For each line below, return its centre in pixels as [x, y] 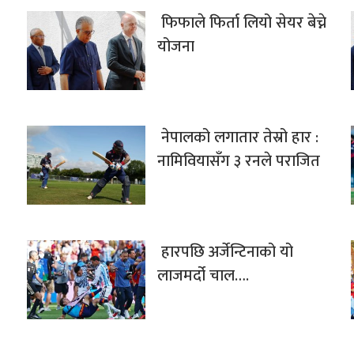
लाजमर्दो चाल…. [203, 276]
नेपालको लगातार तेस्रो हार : [237, 138]
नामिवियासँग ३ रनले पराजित [238, 162]
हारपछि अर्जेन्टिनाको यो [225, 252]
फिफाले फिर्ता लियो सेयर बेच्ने [241, 23]
